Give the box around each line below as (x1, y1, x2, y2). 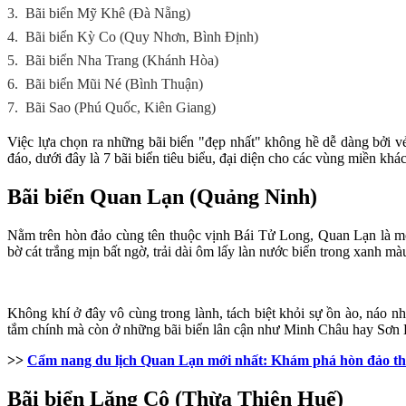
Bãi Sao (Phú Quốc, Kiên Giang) (25, 100, 216, 115)
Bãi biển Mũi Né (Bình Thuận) (25, 76, 203, 92)
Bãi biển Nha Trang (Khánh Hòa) (25, 53, 218, 68)
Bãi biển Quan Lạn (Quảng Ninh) (7, 184, 317, 208)
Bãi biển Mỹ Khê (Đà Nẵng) (25, 5, 194, 21)
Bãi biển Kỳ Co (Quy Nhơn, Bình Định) (25, 29, 258, 44)
